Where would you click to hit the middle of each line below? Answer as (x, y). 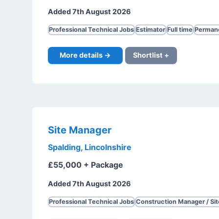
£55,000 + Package (85, 164)
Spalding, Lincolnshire (89, 147)
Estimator (150, 29)
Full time (180, 29)
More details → (85, 55)
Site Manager (79, 130)
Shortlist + (151, 55)
